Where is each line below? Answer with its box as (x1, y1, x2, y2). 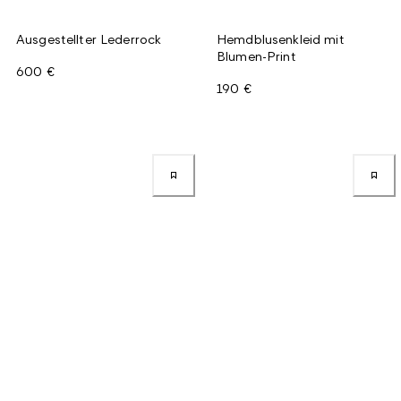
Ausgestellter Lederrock (16, 30, 162, 47)
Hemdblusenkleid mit (217, 30, 345, 47)
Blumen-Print (217, 47, 296, 64)
